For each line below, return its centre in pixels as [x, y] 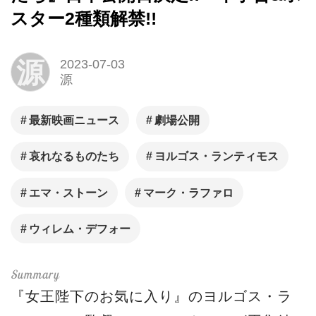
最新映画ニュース [74, 121]
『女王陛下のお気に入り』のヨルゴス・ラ [151, 296]
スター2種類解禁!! [84, 18]
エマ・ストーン [69, 193]
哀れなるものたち [74, 157]
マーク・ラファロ [188, 193]
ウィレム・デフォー [80, 229]
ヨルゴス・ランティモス [216, 157]
